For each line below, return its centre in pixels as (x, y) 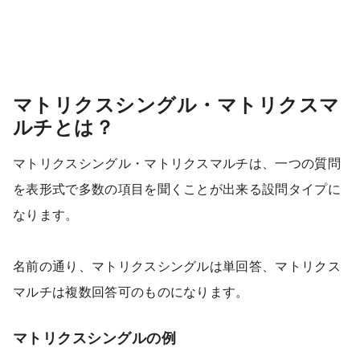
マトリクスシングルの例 (95, 337)
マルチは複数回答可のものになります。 (131, 291)
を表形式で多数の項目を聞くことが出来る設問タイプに (177, 188)
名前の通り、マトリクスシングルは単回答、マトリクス (177, 266)
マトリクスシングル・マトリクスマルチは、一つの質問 (177, 163)
